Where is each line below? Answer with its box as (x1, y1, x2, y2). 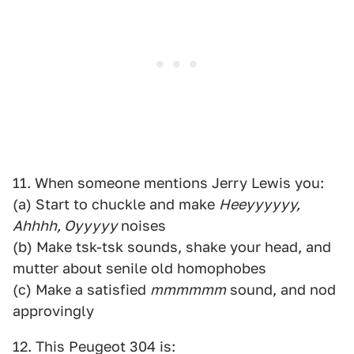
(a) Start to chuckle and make (13, 196, 219, 213)
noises (117, 217, 166, 234)
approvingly (13, 303, 94, 319)
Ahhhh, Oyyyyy (13, 217, 117, 234)
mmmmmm (150, 281, 226, 298)
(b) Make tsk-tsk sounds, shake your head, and (13, 239, 331, 255)
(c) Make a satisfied (13, 281, 150, 298)
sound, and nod (226, 281, 336, 298)
